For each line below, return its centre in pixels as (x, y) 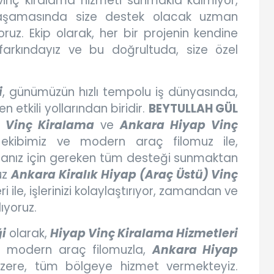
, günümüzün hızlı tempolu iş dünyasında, (120, 92)
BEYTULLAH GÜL (193, 109)
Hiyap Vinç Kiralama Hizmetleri (144, 234)
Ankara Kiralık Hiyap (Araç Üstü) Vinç (124, 175)
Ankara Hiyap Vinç (179, 125)
